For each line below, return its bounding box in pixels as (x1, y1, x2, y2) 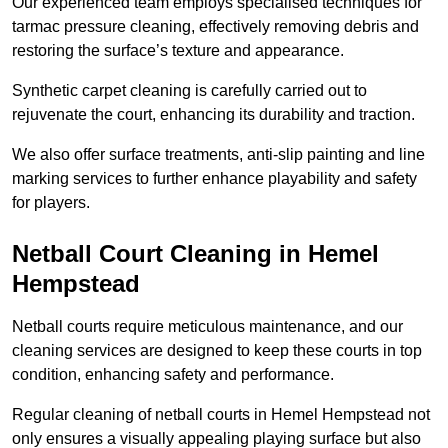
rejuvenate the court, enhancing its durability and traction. (12, 106, 415, 124)
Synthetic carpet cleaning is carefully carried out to (12, 82, 367, 100)
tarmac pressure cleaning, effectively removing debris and (12, 18, 419, 36)
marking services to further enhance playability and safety (12, 170, 417, 188)
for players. (12, 194, 90, 212)
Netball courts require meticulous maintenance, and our (12, 318, 403, 336)
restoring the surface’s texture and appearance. (12, 42, 344, 60)
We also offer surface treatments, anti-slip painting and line (12, 146, 425, 164)
